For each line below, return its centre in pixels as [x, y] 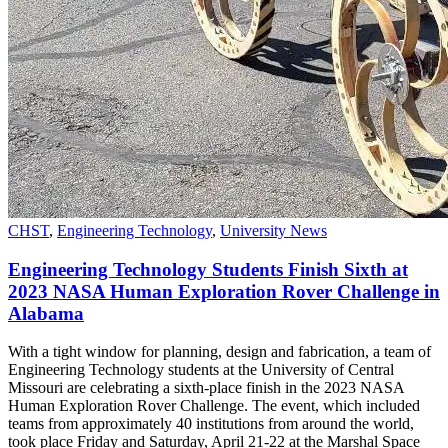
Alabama [46, 313]
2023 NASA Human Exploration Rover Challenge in [224, 291]
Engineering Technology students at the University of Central [201, 370]
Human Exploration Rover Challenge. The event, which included [214, 406]
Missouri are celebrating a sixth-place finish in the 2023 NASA [206, 388]
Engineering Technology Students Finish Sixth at [208, 269]
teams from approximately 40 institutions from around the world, [211, 424]
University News [273, 230]
